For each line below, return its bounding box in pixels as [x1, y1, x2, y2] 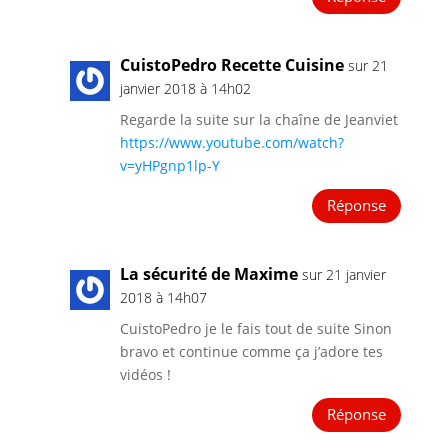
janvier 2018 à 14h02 [119, 78, 251, 98]
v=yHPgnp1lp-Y [119, 155, 220, 175]
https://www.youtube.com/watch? [119, 132, 344, 152]
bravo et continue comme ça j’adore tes [119, 341, 383, 361]
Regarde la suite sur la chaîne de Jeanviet [119, 109, 398, 129]
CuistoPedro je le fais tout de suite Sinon [119, 318, 392, 338]
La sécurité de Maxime [119, 262, 298, 285]
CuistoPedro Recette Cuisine [119, 53, 344, 76]
